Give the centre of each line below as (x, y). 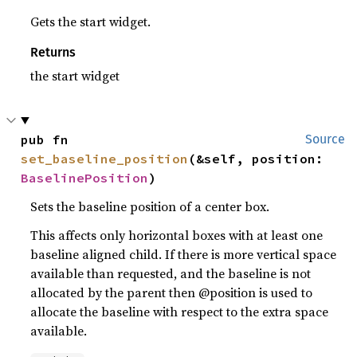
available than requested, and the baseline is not (171, 273)
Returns (53, 52)
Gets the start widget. (91, 21)
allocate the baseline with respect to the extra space (180, 311)
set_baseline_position (105, 158)
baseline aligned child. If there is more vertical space (184, 254)
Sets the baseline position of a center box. (150, 206)
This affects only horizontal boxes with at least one (177, 235)
